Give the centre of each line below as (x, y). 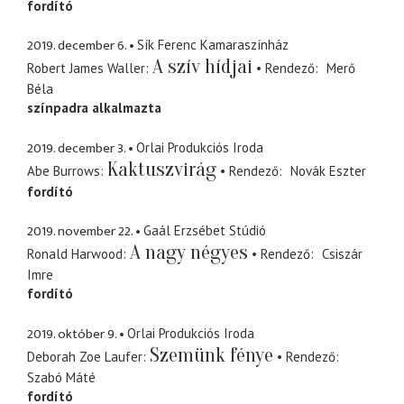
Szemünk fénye (211, 355)
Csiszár (342, 254)
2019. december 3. (76, 148)
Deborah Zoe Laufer (85, 356)
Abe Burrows (64, 170)
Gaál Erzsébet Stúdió (205, 231)
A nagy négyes (189, 253)
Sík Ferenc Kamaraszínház (213, 45)
